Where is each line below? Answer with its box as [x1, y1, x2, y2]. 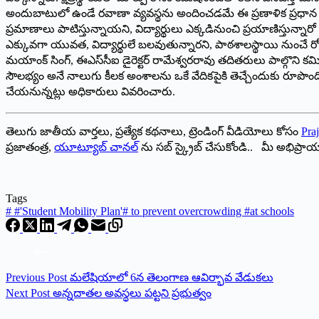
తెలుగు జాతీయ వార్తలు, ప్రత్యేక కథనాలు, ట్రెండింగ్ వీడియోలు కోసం [6, 125, 301, 137]
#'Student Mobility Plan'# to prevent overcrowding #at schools [11, 204, 294, 217]
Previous [6, 271, 48, 283]
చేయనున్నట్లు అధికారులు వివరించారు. [6, 85, 175, 98]
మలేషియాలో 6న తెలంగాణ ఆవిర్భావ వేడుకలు [70, 271, 273, 283]
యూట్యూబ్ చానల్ [54, 140, 138, 153]
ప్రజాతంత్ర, [6, 140, 54, 153]
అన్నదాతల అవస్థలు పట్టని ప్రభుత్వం [53, 286, 211, 299]
